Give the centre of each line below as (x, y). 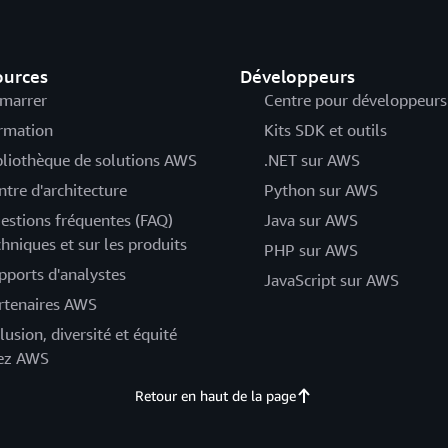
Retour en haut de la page (216, 395)
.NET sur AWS (311, 160)
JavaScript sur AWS (331, 280)
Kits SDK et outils (325, 130)
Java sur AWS (310, 220)
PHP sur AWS (310, 250)
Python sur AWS (320, 190)
